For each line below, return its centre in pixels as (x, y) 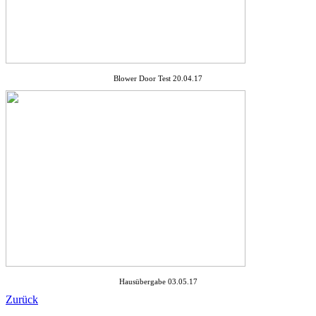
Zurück (22, 299)
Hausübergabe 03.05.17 (158, 281)
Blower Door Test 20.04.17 (158, 78)
